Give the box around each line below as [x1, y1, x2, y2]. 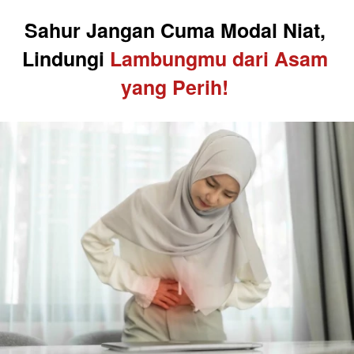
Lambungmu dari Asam [109, 44, 328, 73]
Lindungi [21, 44, 110, 73]
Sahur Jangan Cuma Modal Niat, [24, 16, 326, 44]
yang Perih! [121, 73, 234, 101]
